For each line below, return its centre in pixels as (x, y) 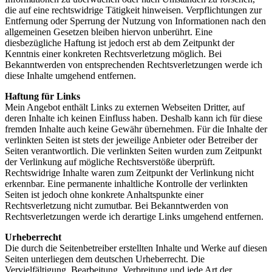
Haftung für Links (42, 96)
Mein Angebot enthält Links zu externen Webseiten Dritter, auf (125, 107)
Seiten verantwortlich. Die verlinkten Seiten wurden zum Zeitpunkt (133, 151)
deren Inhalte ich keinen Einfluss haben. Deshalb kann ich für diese (134, 118)
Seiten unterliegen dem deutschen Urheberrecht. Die (105, 259)
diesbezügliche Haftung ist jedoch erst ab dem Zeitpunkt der (120, 42)
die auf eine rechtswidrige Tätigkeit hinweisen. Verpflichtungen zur (133, 10)
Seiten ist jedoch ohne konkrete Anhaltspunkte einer (104, 194)
